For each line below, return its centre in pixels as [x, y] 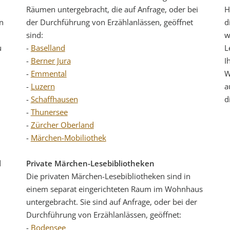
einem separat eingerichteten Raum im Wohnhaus [114, 189]
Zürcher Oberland [62, 125]
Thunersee [49, 112]
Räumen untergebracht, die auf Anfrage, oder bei [112, 9]
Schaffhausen [54, 99]
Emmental [49, 74]
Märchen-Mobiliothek [68, 138]
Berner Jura [51, 61]
